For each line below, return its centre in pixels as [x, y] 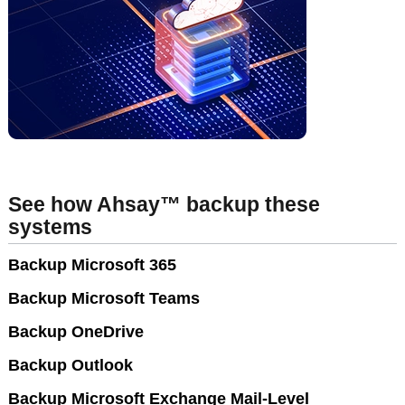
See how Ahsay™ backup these [164, 205]
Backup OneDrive [76, 332]
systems [50, 227]
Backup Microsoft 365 [92, 265]
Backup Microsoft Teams [104, 298]
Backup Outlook [71, 365]
